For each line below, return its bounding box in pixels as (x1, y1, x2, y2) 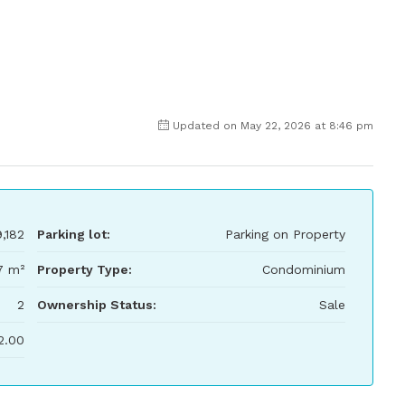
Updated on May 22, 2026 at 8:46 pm (173, 119, 373, 132)
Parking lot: (36, 227, 110, 241)
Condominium (262, 262, 345, 277)
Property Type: (36, 262, 132, 277)
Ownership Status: (36, 297, 156, 312)
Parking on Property (225, 227, 345, 241)
